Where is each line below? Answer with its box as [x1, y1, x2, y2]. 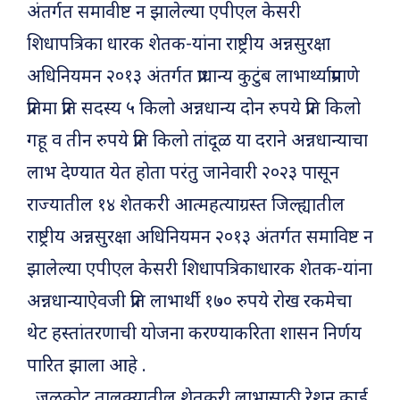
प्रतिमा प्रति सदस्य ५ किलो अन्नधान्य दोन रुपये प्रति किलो [27, 98, 361, 122]
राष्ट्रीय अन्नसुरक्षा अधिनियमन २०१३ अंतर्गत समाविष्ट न [27, 227, 373, 251]
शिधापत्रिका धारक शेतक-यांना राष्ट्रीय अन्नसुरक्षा [27, 34, 330, 58]
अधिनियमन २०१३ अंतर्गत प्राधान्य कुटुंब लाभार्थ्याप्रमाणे [27, 66, 360, 90]
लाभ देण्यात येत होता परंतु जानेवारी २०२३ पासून [27, 162, 339, 187]
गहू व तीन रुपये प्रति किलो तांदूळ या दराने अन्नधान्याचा [27, 130, 368, 154]
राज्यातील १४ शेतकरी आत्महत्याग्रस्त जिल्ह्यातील [27, 195, 345, 219]
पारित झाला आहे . [27, 355, 146, 379]
